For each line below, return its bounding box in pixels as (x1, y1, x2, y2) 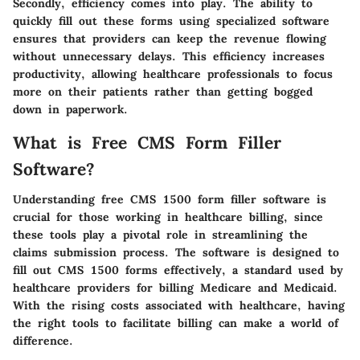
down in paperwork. (13, 101, 128, 117)
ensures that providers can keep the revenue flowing (13, 31, 326, 46)
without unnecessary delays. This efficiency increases (13, 48, 325, 63)
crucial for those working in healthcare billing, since (13, 210, 323, 225)
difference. (13, 333, 73, 349)
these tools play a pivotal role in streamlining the (13, 227, 308, 243)
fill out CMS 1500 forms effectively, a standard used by (13, 263, 343, 278)
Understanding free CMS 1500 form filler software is (13, 192, 326, 207)
